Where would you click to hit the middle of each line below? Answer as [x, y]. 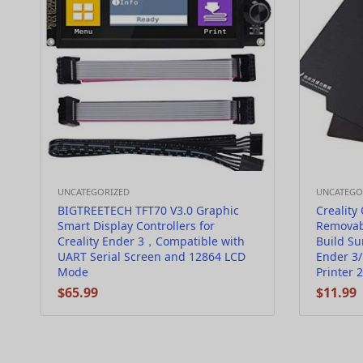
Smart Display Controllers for [136, 226]
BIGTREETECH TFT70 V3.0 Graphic [148, 210]
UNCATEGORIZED [94, 192]
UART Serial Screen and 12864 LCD [152, 256]
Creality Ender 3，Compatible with [151, 241]
